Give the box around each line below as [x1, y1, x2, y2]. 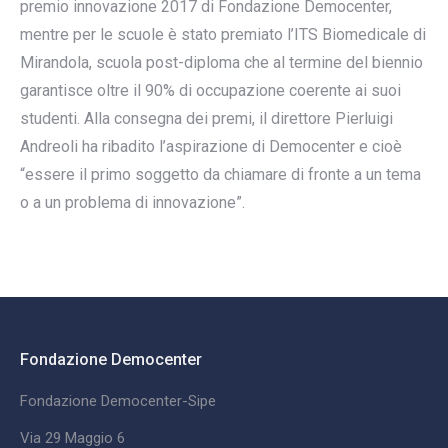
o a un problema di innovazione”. [20, 193, 245, 212]
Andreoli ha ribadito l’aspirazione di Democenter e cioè [20, 137, 402, 156]
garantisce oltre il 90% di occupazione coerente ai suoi [20, 81, 401, 100]
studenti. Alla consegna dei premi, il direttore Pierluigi [20, 109, 393, 128]
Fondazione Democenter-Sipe [20, 392, 216, 410]
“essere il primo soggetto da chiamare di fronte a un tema [20, 165, 421, 184]
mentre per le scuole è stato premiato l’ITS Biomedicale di [20, 25, 426, 44]
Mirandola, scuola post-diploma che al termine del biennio [20, 53, 423, 72]
